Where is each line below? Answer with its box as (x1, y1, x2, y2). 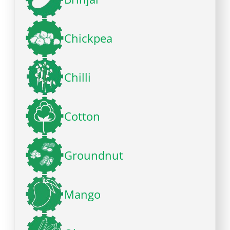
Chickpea (64, 30, 113, 46)
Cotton (64, 108, 101, 124)
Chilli (64, 69, 91, 85)
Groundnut (64, 147, 124, 163)
